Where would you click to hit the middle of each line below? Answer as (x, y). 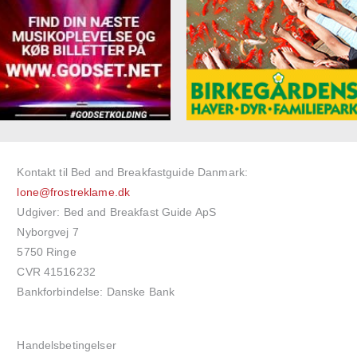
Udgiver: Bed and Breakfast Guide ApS (117, 212)
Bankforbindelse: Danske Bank (96, 292)
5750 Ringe (47, 252)
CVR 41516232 (56, 272)
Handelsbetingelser (67, 345)
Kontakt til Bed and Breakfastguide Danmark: (133, 173)
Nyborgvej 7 (48, 232)
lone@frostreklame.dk (74, 192)
